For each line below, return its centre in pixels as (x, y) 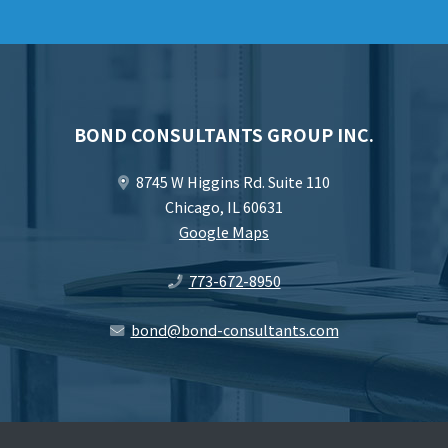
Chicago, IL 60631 (224, 206)
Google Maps (224, 231)
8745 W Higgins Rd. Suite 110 (231, 181)
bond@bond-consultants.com (234, 329)
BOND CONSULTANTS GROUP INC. (224, 134)
